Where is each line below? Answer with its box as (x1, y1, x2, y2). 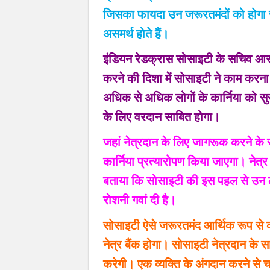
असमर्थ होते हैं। (103, 28, 169, 41)
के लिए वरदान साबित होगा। (103, 111, 220, 124)
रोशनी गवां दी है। (103, 195, 176, 207)
